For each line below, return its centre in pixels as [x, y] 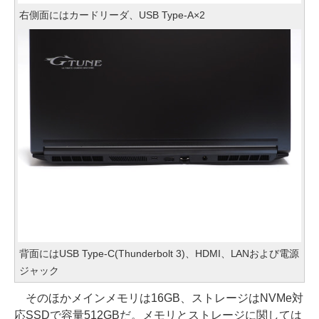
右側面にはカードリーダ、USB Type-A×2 [112, 15]
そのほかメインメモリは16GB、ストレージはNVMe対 [159, 298]
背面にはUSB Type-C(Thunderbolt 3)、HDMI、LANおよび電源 [159, 253]
